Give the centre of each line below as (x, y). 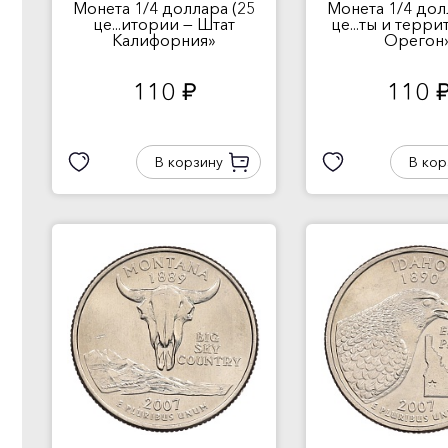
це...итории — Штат (164, 24)
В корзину (188, 162)
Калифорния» (164, 40)
